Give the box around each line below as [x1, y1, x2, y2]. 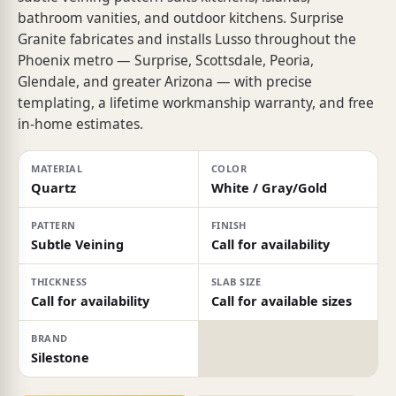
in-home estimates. [18, 113, 143, 133]
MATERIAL [31, 161, 83, 175]
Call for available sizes [210, 291, 352, 309]
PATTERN [31, 217, 76, 232]
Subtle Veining [31, 234, 124, 253]
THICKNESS [31, 274, 88, 288]
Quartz [31, 178, 76, 196]
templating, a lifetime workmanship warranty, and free [18, 92, 374, 112]
